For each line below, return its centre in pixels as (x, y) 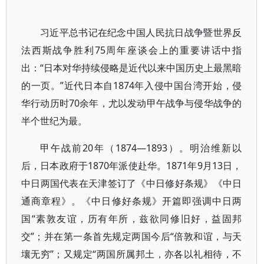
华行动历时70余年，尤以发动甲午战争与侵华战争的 (132, 103)
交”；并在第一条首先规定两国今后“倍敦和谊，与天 (132, 236)
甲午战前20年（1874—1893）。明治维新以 (141, 148)
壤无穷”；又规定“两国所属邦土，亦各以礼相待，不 (132, 254)
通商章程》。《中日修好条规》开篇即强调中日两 (132, 201)
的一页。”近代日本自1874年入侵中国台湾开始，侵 (132, 85)
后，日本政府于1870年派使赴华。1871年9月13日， (132, 166)
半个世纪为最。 (54, 121)
